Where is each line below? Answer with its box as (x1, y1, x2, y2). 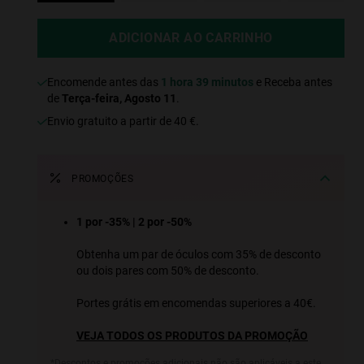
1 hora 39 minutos (161, 76, 253, 89)
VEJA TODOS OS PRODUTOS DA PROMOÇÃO (76, 329, 308, 343)
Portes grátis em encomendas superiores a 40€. (76, 297, 316, 310)
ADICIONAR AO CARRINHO (109, 30, 273, 46)
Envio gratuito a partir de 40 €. (54, 115, 199, 128)
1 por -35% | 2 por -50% (76, 215, 192, 229)
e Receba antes (253, 76, 332, 89)
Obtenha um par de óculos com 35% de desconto (76, 248, 321, 262)
